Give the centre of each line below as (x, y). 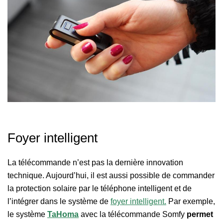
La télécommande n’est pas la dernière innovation (95, 162)
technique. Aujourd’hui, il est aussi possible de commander (111, 175)
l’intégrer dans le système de (59, 201)
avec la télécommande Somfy (133, 214)
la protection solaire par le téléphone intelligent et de (100, 188)
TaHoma (63, 214)
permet (200, 214)
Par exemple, (191, 201)
